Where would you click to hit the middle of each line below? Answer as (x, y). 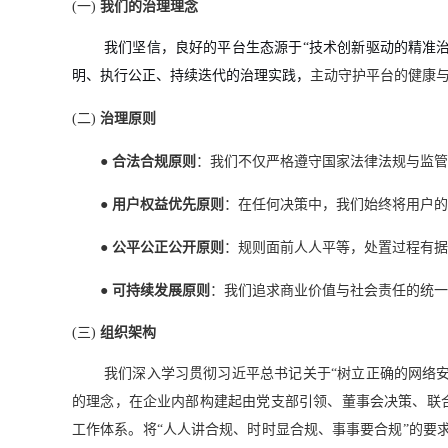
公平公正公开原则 (168, 247)
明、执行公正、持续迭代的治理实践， (191, 75)
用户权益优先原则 (168, 204)
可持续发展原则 (161, 290)
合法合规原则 (154, 161)
